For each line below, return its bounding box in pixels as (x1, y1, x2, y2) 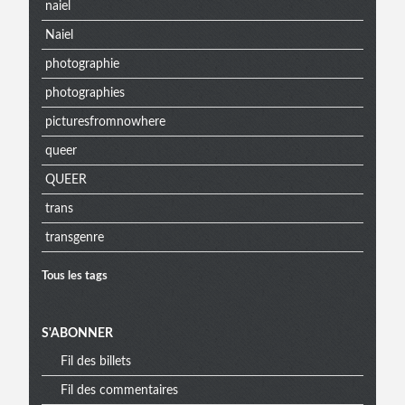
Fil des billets (61, 354, 131, 368)
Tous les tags (42, 269, 108, 282)
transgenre (44, 231, 104, 244)
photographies (44, 86, 125, 99)
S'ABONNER (42, 327, 113, 340)
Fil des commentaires (61, 383, 178, 397)
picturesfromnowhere (44, 115, 165, 128)
